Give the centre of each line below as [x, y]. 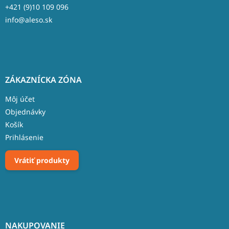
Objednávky [25, 112]
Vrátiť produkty [42, 161]
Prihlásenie [24, 138]
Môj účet [20, 99]
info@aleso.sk [29, 20]
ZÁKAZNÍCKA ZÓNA [43, 80]
